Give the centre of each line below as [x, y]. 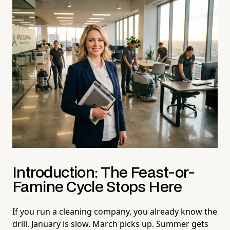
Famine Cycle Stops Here [97, 187]
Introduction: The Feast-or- [104, 173]
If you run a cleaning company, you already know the [115, 211]
